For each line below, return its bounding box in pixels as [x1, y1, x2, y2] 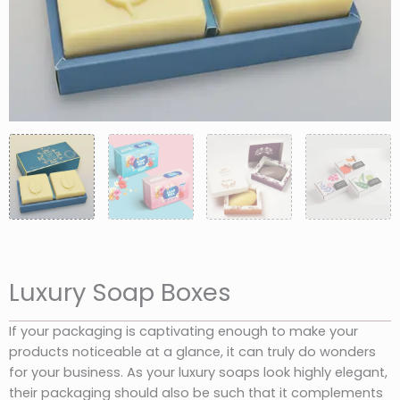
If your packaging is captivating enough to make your [9, 321, 358, 340]
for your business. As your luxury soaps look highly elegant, [9, 362, 387, 381]
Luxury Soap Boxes [9, 275, 231, 311]
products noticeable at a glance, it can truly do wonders [9, 342, 376, 361]
